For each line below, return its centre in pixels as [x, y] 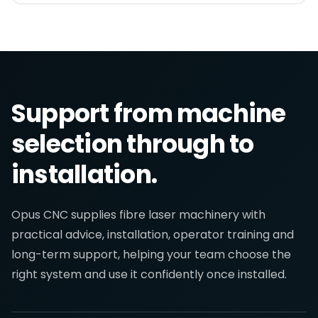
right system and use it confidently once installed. [149, 274]
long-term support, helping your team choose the [151, 254]
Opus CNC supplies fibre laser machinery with [138, 215]
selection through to [133, 144]
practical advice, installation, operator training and [153, 235]
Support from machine [149, 113]
